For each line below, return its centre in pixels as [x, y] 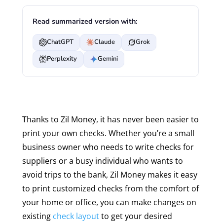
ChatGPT [60, 42]
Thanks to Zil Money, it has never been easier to [110, 119]
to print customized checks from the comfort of [110, 188]
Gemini [108, 59]
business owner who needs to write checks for [108, 147]
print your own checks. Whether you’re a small [108, 133]
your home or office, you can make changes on [109, 202]
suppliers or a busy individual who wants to [102, 161]
